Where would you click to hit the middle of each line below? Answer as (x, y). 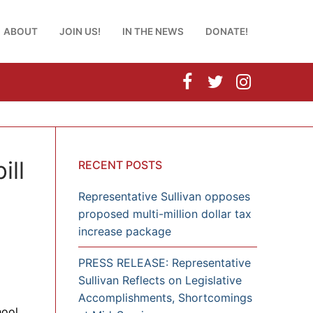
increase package (125, 231)
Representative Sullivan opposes (164, 196)
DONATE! (227, 31)
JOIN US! (80, 31)
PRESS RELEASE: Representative (165, 263)
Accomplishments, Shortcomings (165, 298)
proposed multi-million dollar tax (165, 213)
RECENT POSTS (120, 165)
